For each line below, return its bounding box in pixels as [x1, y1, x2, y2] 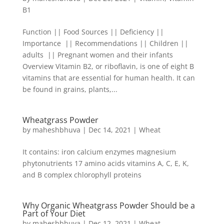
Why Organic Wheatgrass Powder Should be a [22, 200, 195, 211]
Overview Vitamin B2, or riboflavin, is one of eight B [22, 61, 194, 71]
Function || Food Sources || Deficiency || [22, 27, 166, 36]
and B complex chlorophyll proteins [22, 170, 141, 179]
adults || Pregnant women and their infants [22, 50, 173, 59]
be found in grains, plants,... [22, 84, 117, 94]
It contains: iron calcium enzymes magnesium [22, 147, 176, 156]
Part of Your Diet [22, 208, 85, 219]
